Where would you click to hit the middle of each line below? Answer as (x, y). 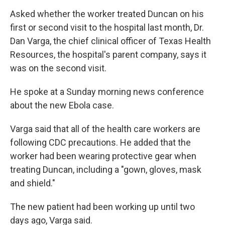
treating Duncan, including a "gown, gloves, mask (106, 169)
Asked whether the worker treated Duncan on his (107, 14)
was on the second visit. (58, 68)
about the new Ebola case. (62, 105)
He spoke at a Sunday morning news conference (107, 91)
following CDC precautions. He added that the (100, 142)
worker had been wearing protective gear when (103, 156)
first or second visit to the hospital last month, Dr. (107, 27)
